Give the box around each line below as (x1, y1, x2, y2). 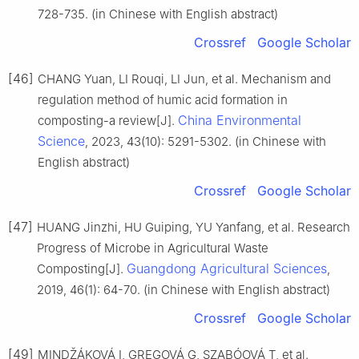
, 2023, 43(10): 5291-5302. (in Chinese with (85, 133, 326, 149)
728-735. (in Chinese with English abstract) (38, 6, 278, 22)
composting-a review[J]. (38, 112, 178, 128)
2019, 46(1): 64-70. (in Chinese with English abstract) (37, 281, 330, 297)
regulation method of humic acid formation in (38, 91, 288, 107)
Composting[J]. (37, 260, 127, 276)
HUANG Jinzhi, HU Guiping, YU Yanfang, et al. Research (37, 219, 350, 235)
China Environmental (178, 111, 301, 128)
